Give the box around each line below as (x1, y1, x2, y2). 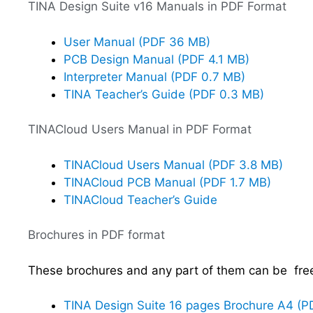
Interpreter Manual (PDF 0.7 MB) (64, 69, 245, 84)
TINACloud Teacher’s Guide (64, 192, 217, 207)
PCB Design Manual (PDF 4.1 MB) (64, 52, 249, 66)
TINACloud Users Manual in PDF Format (28, 122, 252, 136)
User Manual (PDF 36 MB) (64, 34, 210, 49)
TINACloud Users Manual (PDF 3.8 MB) (64, 157, 283, 172)
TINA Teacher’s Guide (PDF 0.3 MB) (64, 87, 264, 101)
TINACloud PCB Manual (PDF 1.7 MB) (64, 175, 271, 189)
